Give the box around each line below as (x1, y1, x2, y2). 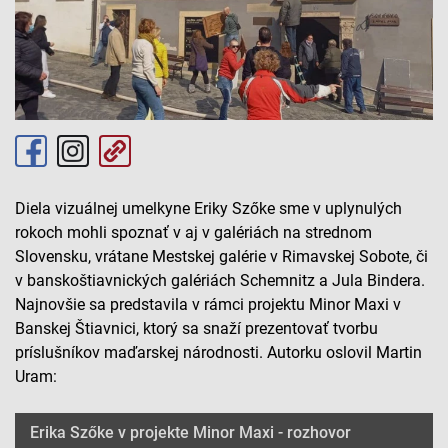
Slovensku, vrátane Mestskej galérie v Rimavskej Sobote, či (15, 247, 428, 267)
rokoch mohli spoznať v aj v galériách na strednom (15, 223, 372, 243)
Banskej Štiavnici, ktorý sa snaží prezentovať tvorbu (15, 319, 378, 339)
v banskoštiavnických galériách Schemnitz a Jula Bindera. (15, 271, 425, 291)
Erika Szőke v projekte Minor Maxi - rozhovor (30, 423, 351, 443)
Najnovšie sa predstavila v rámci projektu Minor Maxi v (15, 295, 401, 315)
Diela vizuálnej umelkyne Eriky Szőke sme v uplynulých (15, 199, 402, 219)
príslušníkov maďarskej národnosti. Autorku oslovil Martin (15, 343, 422, 363)
